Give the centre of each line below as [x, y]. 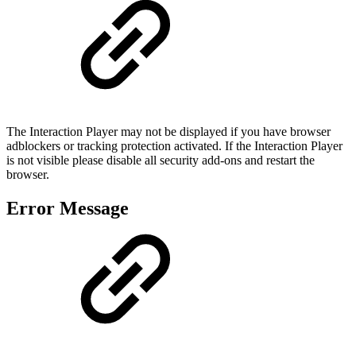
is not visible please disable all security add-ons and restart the [161, 160]
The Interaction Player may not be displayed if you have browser [168, 131]
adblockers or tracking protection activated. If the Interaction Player [174, 145]
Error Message [68, 208]
